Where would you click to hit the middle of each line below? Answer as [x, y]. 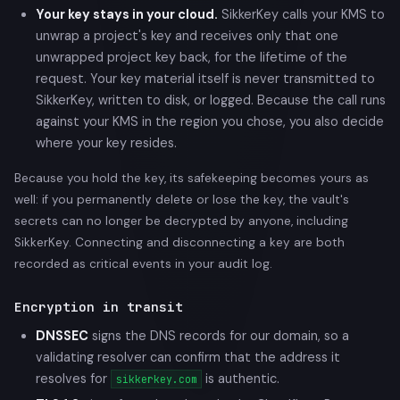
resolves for [73, 378]
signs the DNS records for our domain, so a [219, 335]
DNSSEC [62, 335]
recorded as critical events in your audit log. [143, 263]
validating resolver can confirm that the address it [188, 357]
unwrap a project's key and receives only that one [187, 35]
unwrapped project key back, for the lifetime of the [192, 57]
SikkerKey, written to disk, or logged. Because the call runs [211, 100]
